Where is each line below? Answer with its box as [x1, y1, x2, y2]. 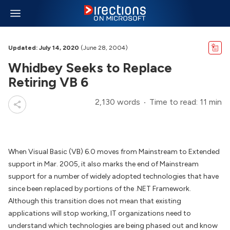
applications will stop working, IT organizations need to [8, 209, 191, 218]
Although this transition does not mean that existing [8, 197, 181, 205]
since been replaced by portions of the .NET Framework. [8, 184, 191, 193]
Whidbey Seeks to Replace [8, 60, 172, 76]
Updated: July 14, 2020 [8, 44, 79, 51]
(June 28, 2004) [79, 44, 128, 51]
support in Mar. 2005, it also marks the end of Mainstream [8, 160, 199, 168]
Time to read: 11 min [149, 97, 222, 107]
